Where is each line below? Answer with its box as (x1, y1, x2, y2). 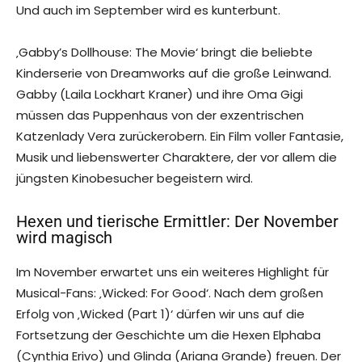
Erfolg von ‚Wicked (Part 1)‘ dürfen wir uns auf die (16, 305, 305, 323)
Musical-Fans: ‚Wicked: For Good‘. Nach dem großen (16, 284, 323, 302)
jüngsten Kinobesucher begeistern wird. (16, 170, 253, 187)
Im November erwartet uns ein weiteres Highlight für (16, 263, 329, 281)
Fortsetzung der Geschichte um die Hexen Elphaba (16, 326, 321, 344)
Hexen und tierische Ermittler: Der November (16, 212, 339, 232)
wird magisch (16, 228, 112, 248)
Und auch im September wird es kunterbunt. (16, 2, 280, 19)
